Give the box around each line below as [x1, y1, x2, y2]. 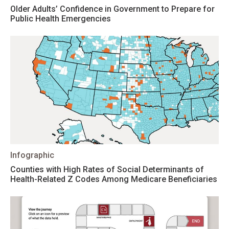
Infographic [10, 150, 54, 160]
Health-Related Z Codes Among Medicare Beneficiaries [10, 174, 217, 184]
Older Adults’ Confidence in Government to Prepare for [10, 4, 215, 14]
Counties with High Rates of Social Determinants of [10, 165, 204, 174]
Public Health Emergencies [10, 14, 111, 24]
